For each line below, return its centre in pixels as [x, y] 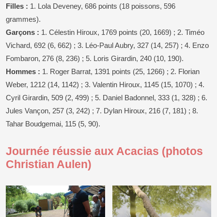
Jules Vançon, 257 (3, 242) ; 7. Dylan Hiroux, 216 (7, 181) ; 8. [102, 111]
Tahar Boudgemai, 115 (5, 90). [53, 124]
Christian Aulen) [49, 164]
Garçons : [23, 32]
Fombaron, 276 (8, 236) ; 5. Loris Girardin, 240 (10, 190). [95, 59]
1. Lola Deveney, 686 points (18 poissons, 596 [102, 6]
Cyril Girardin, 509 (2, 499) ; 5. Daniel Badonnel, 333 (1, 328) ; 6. [107, 98]
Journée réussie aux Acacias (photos [104, 151]
